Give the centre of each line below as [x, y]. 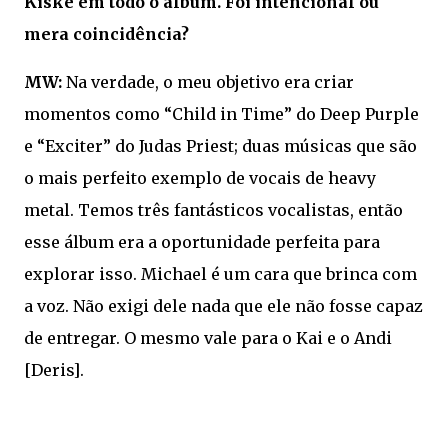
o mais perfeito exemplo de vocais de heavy [200, 178]
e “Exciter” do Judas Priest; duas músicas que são [220, 146]
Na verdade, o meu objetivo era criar [208, 82]
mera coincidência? [106, 34]
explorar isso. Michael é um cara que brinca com [220, 274]
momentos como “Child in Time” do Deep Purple [221, 114]
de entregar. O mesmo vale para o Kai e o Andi [208, 338]
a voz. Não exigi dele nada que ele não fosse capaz [223, 306]
